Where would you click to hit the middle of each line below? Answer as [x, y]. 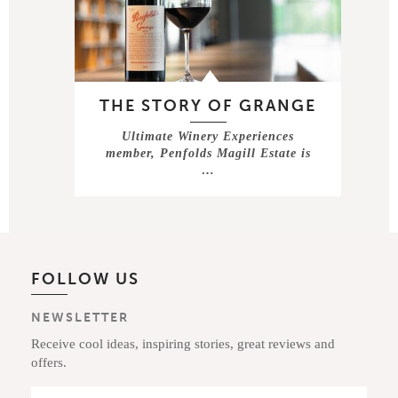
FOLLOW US [85, 279]
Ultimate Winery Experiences [208, 136]
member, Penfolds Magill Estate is [208, 153]
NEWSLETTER [80, 317]
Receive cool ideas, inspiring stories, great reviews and [183, 343]
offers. [49, 362]
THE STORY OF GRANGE [208, 105]
